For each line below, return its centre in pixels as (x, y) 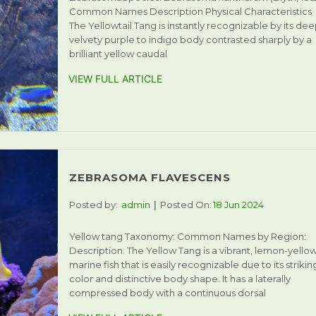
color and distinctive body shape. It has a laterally (180, 279)
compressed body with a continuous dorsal (167, 293)
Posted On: (186, 205)
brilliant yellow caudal (118, 53)
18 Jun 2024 (238, 205)
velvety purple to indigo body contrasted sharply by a (190, 39)
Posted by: (93, 205)
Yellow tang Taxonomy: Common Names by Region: (187, 237)
